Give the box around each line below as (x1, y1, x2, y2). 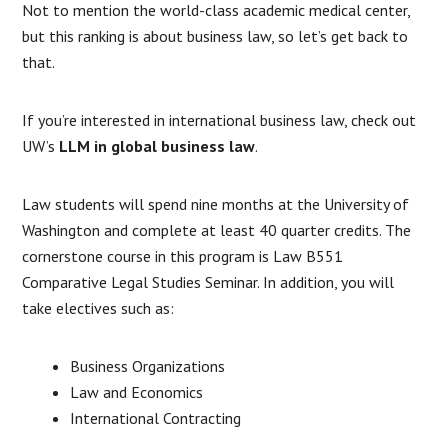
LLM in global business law (59, 135, 256, 156)
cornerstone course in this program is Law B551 (22, 245, 344, 266)
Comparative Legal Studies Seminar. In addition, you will (22, 271, 395, 292)
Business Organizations (70, 355, 226, 376)
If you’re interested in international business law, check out (22, 109, 417, 130)
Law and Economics (70, 381, 204, 402)
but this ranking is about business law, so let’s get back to (22, 25, 409, 46)
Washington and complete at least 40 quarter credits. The (22, 219, 412, 240)
